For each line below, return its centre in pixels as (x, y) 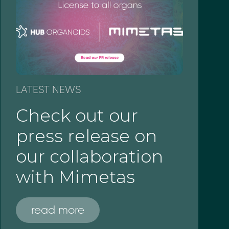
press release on (86, 136)
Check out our (77, 115)
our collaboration (89, 156)
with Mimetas (75, 177)
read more (58, 210)
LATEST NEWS (48, 89)
